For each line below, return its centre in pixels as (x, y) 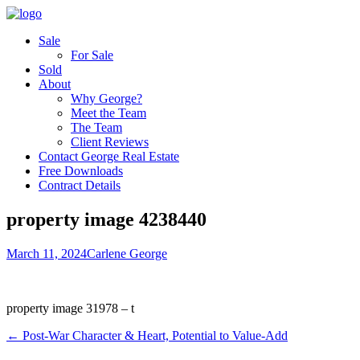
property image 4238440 (106, 219)
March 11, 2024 (47, 253)
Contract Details (80, 185)
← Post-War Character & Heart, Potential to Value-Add (147, 335)
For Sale (92, 55)
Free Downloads (81, 171)
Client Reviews (110, 142)
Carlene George (127, 253)
